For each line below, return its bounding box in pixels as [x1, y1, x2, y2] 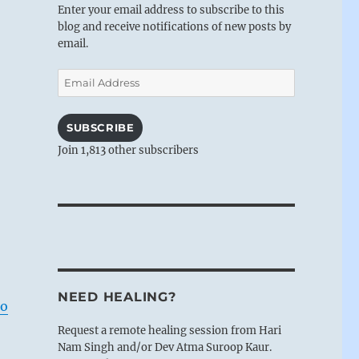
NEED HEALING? [57, 288, 176, 305]
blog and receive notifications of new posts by [57, 19, 291, 34]
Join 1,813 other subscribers [57, 143, 199, 157]
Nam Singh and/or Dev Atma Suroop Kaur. [57, 340, 272, 354]
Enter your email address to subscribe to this [57, 2, 284, 17]
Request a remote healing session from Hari [57, 323, 281, 337]
